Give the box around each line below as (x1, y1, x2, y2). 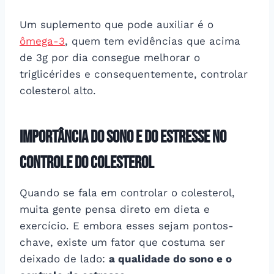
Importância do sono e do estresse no (20, 127, 226, 147)
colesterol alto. (20, 84, 96, 97)
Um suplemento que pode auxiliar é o (20, 18, 213, 31)
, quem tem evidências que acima (65, 34, 240, 47)
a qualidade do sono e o (109, 252, 232, 265)
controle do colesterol (20, 152, 154, 173)
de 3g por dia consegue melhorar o (20, 51, 200, 64)
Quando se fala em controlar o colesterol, (20, 186, 235, 199)
